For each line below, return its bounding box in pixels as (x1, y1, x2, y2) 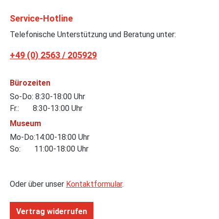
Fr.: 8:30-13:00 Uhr (10, 104, 83, 113)
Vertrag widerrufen (16, 207, 87, 217)
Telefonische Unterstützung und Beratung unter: (10, 30, 176, 40)
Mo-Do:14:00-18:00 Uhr (10, 132, 89, 142)
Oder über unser (10, 179, 66, 189)
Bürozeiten (10, 78, 50, 88)
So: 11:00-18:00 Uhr (10, 144, 88, 154)
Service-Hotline (10, 13, 73, 24)
